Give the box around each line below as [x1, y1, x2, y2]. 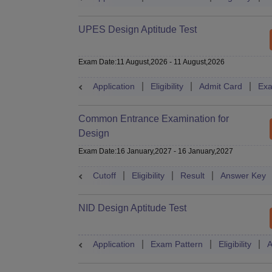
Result [180, 171, 205, 180]
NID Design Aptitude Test [78, 203, 186, 213]
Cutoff [93, 171, 116, 180]
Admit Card [199, 81, 242, 91]
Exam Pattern [151, 239, 203, 249]
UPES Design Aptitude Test [78, 24, 197, 35]
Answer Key [220, 171, 266, 180]
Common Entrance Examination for [78, 114, 229, 124]
